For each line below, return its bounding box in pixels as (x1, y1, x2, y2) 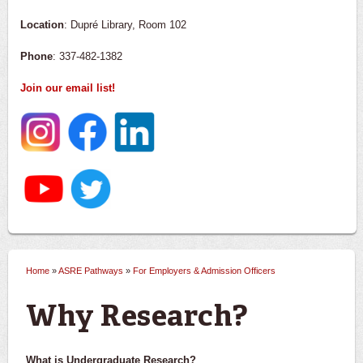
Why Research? (26, 303, 249, 333)
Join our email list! (20, 82, 115, 94)
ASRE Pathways (58, 266, 123, 275)
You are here (26, 269, 153, 302)
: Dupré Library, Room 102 (64, 19, 186, 31)
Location (20, 19, 64, 31)
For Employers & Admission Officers (133, 266, 275, 275)
